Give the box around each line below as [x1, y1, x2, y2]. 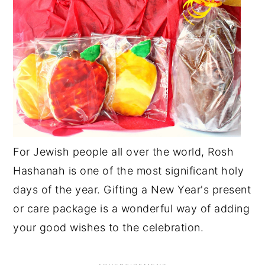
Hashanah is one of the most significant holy [13, 164, 244, 177]
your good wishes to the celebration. [13, 221, 204, 234]
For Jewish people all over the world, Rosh [13, 146, 234, 158]
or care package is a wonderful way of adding [13, 202, 250, 215]
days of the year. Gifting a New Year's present [13, 183, 251, 196]
